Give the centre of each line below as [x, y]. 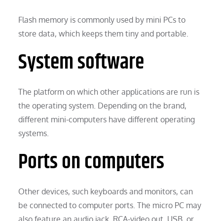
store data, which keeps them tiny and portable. [104, 33]
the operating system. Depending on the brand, [103, 105]
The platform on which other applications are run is [109, 92]
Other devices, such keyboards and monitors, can [106, 191]
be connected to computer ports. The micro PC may [110, 205]
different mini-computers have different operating [107, 119]
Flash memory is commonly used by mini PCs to [102, 19]
